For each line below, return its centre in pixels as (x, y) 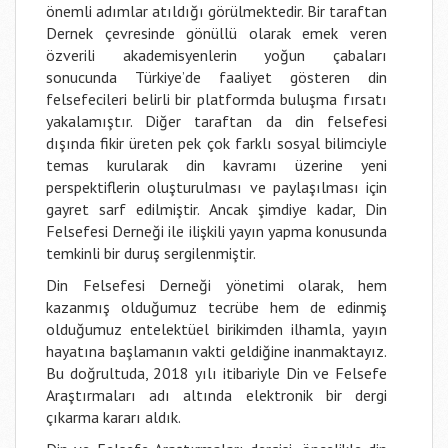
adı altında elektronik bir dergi (261, 395)
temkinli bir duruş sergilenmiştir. (151, 253)
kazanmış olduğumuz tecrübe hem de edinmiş (216, 307)
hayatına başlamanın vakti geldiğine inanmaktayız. (216, 351)
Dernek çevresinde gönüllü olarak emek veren (216, 33)
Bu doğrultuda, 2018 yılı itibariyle (166, 373)
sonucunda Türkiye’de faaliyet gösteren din (216, 77)
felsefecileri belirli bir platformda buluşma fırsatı (216, 99)
